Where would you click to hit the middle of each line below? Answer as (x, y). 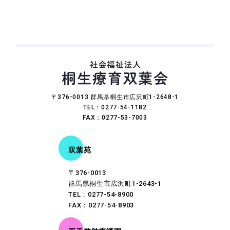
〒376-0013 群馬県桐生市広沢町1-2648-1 (115, 97)
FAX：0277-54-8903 (101, 205)
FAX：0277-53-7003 (115, 117)
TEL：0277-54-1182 (115, 107)
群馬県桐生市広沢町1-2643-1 (115, 184)
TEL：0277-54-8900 (101, 195)
